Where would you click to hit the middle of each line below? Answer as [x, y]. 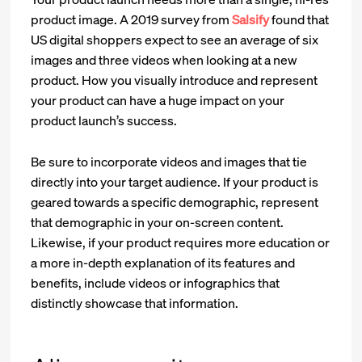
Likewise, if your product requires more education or [181, 243]
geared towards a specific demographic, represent [175, 202]
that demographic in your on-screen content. [158, 223]
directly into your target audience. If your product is [175, 182]
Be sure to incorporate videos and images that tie [169, 162]
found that [299, 20]
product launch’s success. [104, 121]
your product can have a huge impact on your [158, 101]
